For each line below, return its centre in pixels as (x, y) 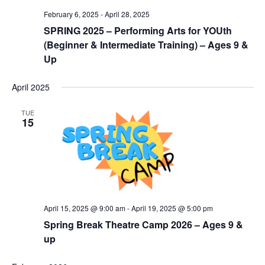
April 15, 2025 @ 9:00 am (84, 208)
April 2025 (30, 87)
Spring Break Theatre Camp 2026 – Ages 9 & (143, 225)
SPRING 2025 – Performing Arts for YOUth (138, 31)
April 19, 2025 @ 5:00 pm (172, 208)
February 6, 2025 (71, 14)
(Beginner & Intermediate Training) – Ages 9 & (146, 45)
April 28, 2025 (127, 14)
